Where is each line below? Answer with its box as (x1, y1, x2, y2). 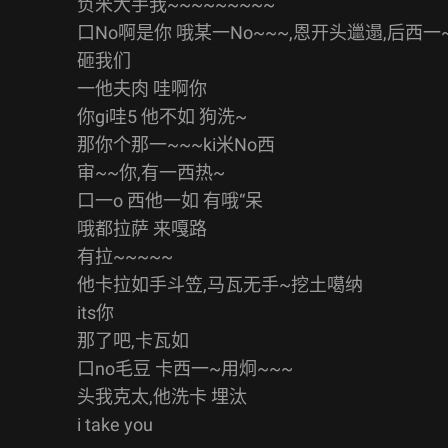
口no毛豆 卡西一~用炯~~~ (77, 357, 293, 379)
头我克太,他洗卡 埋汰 (77, 385, 247, 407)
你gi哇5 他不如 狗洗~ (77, 105, 247, 127)
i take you (77, 413, 153, 435)
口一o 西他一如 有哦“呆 (77, 189, 263, 211)
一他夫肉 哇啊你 (77, 77, 207, 99)
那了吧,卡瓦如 (77, 329, 189, 351)
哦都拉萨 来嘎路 (77, 217, 207, 239)
